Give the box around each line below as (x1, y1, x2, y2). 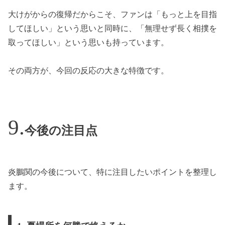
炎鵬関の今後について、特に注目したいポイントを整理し (8, 167, 217, 176)
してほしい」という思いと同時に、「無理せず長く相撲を (8, 24, 217, 33)
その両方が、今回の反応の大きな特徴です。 (8, 66, 169, 75)
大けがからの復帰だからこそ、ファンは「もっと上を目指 (8, 10, 217, 19)
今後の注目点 (25, 124, 97, 138)
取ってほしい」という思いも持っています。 (8, 38, 169, 47)
